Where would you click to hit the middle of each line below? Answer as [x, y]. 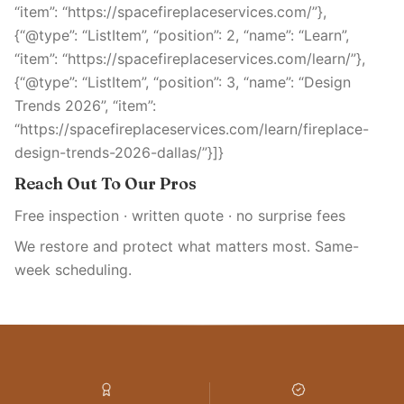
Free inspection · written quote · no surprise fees [180, 216]
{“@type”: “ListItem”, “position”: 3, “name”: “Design [183, 82]
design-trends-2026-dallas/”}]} [119, 152]
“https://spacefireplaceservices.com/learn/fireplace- [192, 129]
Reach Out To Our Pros [106, 184]
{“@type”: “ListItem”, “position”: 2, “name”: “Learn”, [182, 35]
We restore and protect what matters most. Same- [187, 246]
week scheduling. [73, 270]
